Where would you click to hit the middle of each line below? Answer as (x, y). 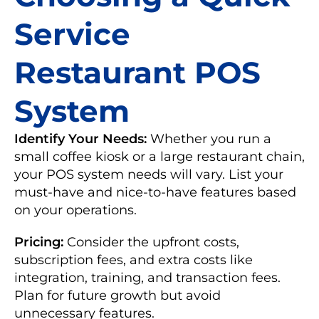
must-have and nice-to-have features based (155, 192)
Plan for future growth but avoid (117, 295)
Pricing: (39, 242)
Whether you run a (209, 138)
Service (72, 34)
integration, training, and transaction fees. (147, 277)
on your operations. (75, 210)
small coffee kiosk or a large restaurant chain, (159, 156)
